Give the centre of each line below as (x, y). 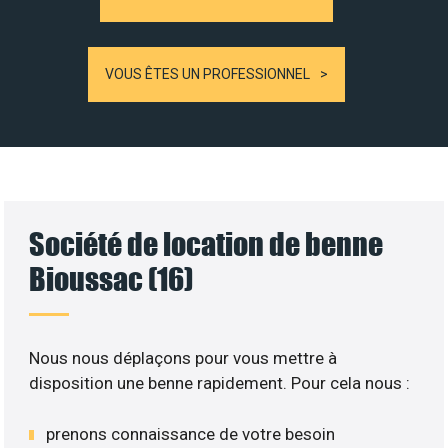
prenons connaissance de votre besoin (191, 433)
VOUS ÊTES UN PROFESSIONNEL (207, 73)
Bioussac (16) (111, 279)
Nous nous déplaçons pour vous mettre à (183, 358)
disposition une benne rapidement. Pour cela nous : (220, 383)
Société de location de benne (206, 244)
